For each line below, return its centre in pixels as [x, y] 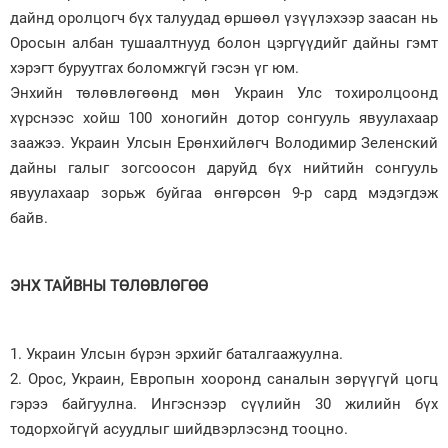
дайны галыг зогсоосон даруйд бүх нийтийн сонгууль [224, 167]
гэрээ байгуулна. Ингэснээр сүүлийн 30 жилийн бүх [224, 403]
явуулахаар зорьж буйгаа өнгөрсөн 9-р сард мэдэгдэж [224, 192]
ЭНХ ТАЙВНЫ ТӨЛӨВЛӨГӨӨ [109, 285]
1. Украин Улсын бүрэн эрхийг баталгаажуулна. [176, 353]
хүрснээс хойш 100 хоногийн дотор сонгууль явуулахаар [224, 117]
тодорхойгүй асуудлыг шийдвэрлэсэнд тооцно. [179, 428]
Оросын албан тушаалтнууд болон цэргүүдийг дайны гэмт [224, 42]
